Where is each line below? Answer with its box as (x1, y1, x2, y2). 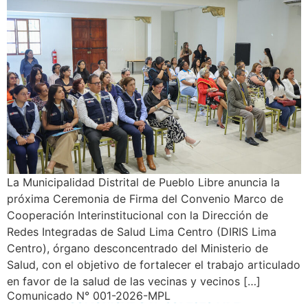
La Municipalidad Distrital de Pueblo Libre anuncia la (7, 175, 280, 189)
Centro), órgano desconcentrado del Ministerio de (7, 241, 268, 255)
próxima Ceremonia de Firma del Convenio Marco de (7, 191, 283, 206)
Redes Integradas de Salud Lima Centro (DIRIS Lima (7, 224, 276, 239)
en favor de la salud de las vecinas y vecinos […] (7, 274, 261, 288)
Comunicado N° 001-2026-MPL (7, 288, 170, 302)
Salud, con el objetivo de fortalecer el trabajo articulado (7, 257, 300, 272)
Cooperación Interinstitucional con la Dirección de (7, 208, 268, 222)
